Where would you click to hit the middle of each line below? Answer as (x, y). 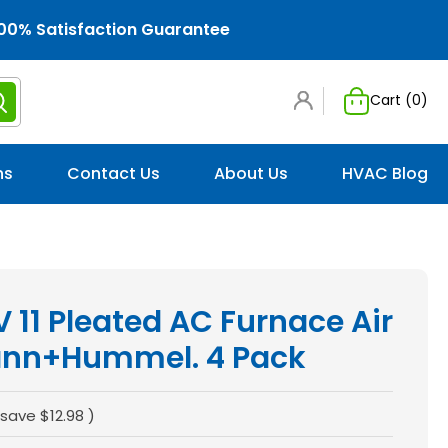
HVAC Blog (385, 173)
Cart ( (391, 100)
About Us (251, 173)
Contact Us (113, 173)
